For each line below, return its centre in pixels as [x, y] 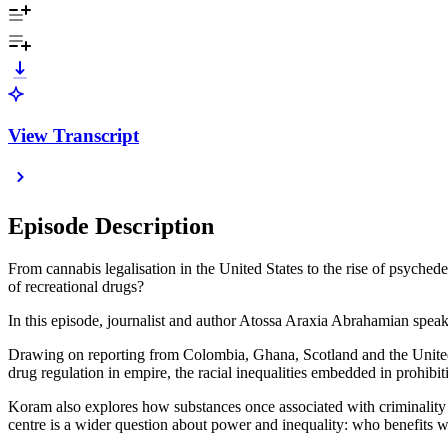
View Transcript [73, 135]
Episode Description [111, 226]
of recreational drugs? [76, 287]
